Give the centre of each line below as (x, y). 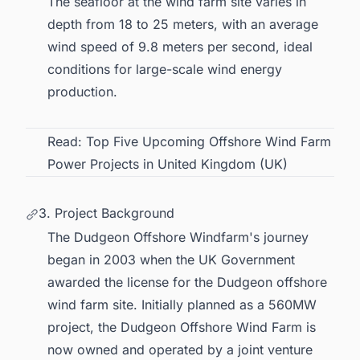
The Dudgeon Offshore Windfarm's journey (178, 237)
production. (82, 91)
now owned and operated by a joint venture (180, 349)
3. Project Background (106, 213)
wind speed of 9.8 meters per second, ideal (180, 46)
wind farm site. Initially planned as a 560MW (182, 304)
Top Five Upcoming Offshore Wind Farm (209, 141)
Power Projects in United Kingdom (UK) (168, 164)
